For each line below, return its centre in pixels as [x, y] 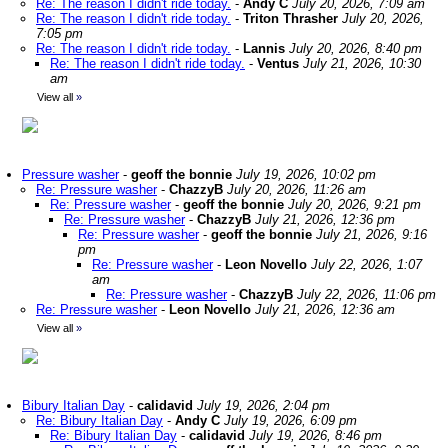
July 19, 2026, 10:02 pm [306, 174]
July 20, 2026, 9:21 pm [354, 204]
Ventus [278, 63]
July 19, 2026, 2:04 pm [263, 405]
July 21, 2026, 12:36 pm [325, 219]
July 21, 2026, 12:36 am [325, 309]
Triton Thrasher [290, 18]
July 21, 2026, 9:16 [371, 234]
